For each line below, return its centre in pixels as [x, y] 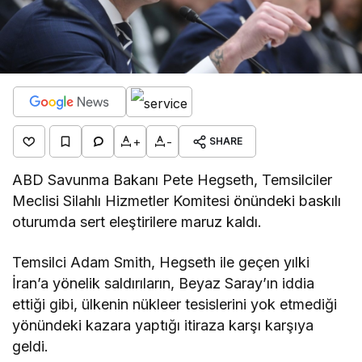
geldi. [30, 346]
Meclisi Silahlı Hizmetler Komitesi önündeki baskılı [177, 201]
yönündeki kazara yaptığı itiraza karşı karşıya [163, 325]
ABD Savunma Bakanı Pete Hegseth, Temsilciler [173, 180]
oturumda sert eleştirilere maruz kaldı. [137, 222]
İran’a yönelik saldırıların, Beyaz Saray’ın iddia [164, 283]
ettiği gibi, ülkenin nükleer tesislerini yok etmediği [175, 304]
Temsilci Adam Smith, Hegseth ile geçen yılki [161, 262]
